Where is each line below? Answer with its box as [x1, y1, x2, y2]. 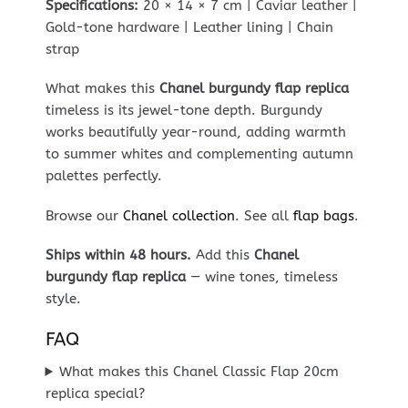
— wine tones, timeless [185, 269, 338, 286]
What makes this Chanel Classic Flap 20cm [59, 362, 340, 380]
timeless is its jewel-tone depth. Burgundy [45, 102, 322, 119]
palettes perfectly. [45, 168, 162, 185]
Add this [190, 247, 254, 264]
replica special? [45, 384, 145, 402]
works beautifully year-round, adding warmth [45, 124, 346, 141]
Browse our [45, 207, 123, 224]
